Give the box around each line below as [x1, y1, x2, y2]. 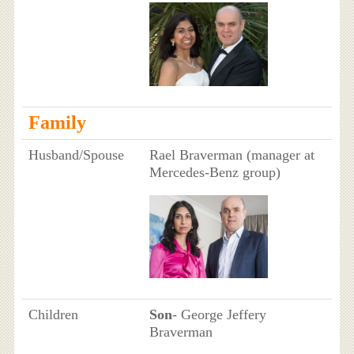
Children [28, 307, 78, 323]
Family [28, 112, 86, 134]
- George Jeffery [171, 307, 266, 323]
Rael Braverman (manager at [149, 147, 314, 164]
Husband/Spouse [28, 147, 124, 164]
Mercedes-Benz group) [149, 164, 281, 181]
